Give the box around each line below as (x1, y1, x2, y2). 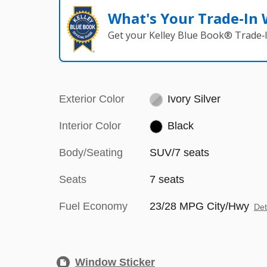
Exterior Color (59, 93, 125, 105)
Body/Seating (59, 147, 123, 159)
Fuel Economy (59, 200, 128, 212)
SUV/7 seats (149, 147, 209, 159)
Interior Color (59, 120, 121, 132)
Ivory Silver (167, 93, 221, 105)
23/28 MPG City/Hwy (149, 200, 249, 212)
